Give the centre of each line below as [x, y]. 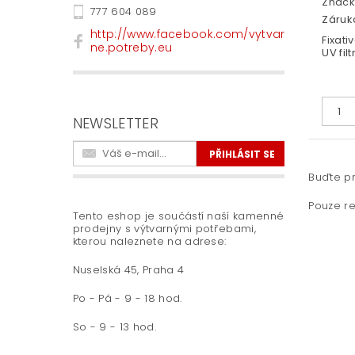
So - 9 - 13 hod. [114, 326]
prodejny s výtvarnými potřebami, [164, 228]
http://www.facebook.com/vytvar [187, 34]
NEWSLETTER [115, 123]
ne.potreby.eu [131, 48]
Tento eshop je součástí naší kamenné [178, 216]
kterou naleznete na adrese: [149, 241]
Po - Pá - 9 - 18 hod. [127, 298]
